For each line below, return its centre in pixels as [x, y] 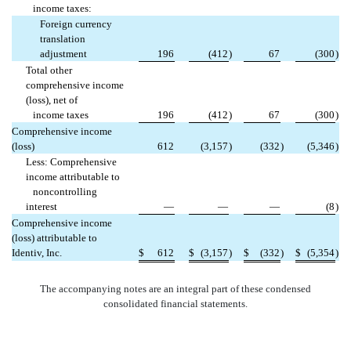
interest [42, 206]
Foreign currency [76, 24]
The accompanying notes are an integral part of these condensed [175, 288]
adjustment [64, 53]
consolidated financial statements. [175, 303]
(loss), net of [52, 100]
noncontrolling [62, 191]
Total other [49, 70]
